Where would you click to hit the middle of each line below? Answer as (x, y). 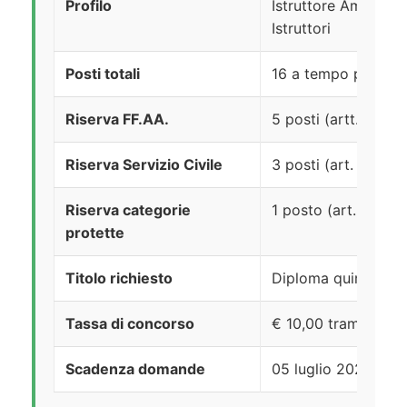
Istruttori (301, 29)
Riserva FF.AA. (117, 119)
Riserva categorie (128, 210)
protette (95, 233)
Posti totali (103, 74)
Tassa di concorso (130, 324)
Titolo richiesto (119, 278)
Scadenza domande (135, 369)
